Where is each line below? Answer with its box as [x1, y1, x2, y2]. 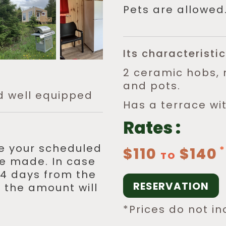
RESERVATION [133, 179, 209, 193]
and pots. [123, 79, 181, 93]
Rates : [123, 116, 181, 140]
